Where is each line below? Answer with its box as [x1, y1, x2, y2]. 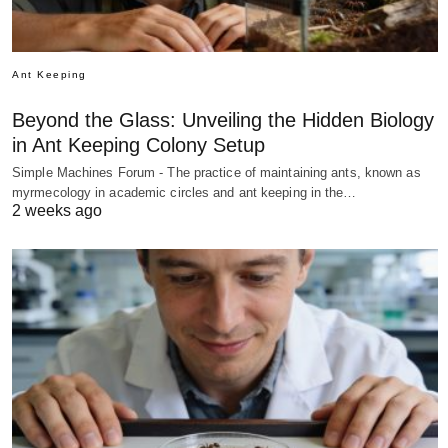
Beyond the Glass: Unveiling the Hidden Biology [12, 109, 434, 132]
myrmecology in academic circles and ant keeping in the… [12, 185, 357, 201]
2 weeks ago [12, 202, 102, 220]
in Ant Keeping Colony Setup [12, 134, 265, 157]
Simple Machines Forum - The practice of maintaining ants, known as [12, 165, 421, 181]
